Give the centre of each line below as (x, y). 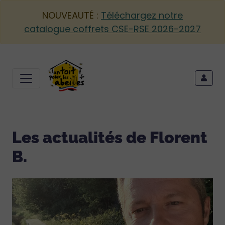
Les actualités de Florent (110, 138)
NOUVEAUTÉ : (72, 15)
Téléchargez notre (142, 15)
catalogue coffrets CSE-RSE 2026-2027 (113, 29)
